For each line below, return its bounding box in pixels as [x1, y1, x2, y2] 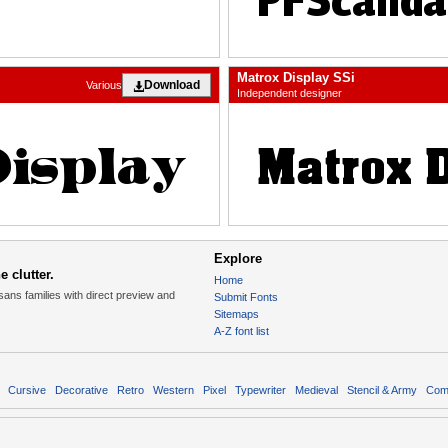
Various [86, 78, 122, 91]
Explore [214, 251, 262, 267]
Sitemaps [214, 308, 259, 321]
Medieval [295, 384, 338, 397]
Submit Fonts [214, 291, 278, 304]
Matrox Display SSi [237, 70, 355, 86]
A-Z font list [214, 325, 269, 338]
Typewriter [235, 384, 286, 397]
